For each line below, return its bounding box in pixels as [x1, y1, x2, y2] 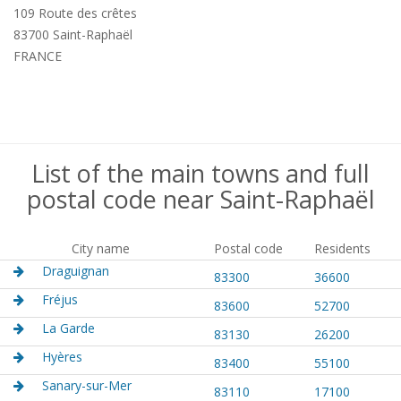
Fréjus [42, 291, 78, 308]
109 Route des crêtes [13, 4, 137, 21]
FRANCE [13, 47, 62, 64]
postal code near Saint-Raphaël [26, 183, 375, 216]
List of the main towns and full [31, 157, 370, 190]
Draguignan [42, 262, 109, 279]
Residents [314, 240, 371, 257]
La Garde [42, 320, 95, 337]
